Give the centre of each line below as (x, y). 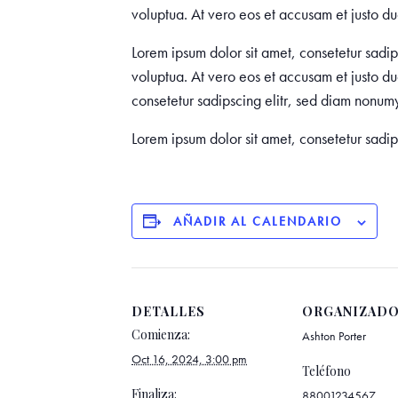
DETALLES (168, 311)
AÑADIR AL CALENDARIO (258, 222)
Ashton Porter (334, 335)
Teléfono (326, 370)
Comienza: (161, 334)
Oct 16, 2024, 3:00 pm (189, 358)
